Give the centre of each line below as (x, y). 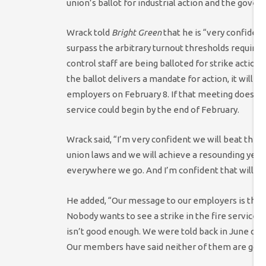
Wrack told (89, 33)
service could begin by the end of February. (153, 110)
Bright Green (137, 33)
